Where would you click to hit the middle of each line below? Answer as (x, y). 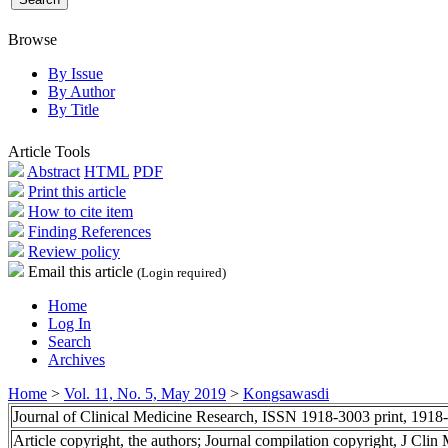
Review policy (74, 251)
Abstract (53, 171)
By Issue (75, 73)
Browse (32, 39)
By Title (73, 109)
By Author (81, 91)
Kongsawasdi (286, 393)
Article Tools (49, 151)
